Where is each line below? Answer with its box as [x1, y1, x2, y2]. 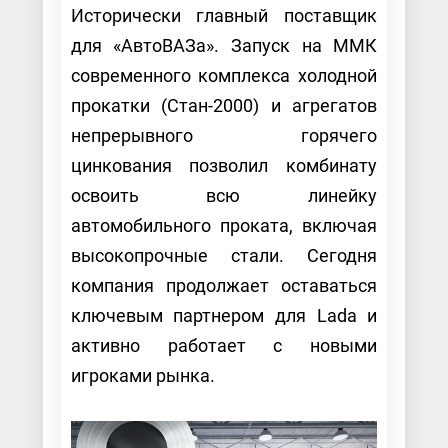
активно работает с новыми [70, 334, 378, 356]
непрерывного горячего [70, 124, 378, 146]
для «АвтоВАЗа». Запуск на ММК [70, 34, 378, 56]
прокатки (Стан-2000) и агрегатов [70, 94, 378, 116]
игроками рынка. [70, 364, 219, 386]
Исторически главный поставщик [70, 4, 378, 26]
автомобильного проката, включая [70, 214, 378, 236]
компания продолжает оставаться [70, 274, 378, 296]
